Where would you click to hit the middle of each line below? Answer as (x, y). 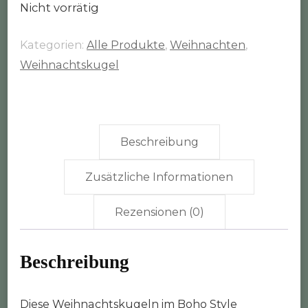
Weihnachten (208, 45)
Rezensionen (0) (159, 212)
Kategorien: (53, 45)
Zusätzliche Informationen (159, 177)
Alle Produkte (126, 45)
